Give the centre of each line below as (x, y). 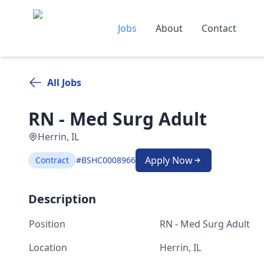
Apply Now (169, 160)
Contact (219, 28)
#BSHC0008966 (106, 160)
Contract (52, 160)
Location (48, 247)
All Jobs (64, 82)
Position (47, 224)
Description (62, 199)
